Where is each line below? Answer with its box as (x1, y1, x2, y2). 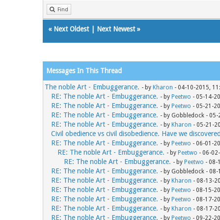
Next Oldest (54, 25, 89, 33)
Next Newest (97, 25, 135, 33)
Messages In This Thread (46, 67, 122, 75)
